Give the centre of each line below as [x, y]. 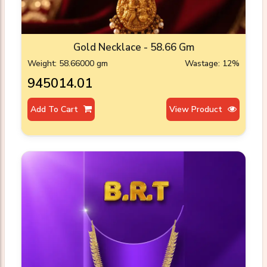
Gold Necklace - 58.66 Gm [133, 48]
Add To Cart [55, 110]
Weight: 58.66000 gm [68, 64]
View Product [197, 110]
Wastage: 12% [212, 64]
